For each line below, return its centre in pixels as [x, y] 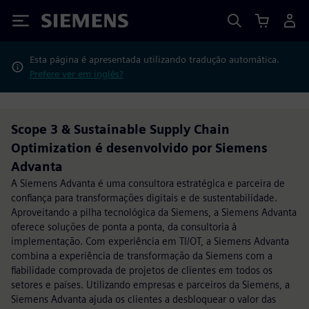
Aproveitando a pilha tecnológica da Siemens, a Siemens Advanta [154, 212]
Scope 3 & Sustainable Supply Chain [120, 129]
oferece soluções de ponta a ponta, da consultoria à [124, 227]
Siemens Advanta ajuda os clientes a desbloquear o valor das [143, 299]
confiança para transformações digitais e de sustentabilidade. [144, 198]
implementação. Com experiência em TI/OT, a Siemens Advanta [150, 241]
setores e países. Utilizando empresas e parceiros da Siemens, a [150, 285]
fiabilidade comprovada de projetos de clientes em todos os [142, 270]
